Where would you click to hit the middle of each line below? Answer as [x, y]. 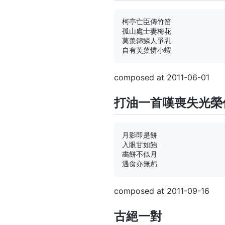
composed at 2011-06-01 [162, 77]
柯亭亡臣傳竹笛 [147, 21]
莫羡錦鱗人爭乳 [147, 40]
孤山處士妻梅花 [147, 31]
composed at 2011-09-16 [162, 191]
